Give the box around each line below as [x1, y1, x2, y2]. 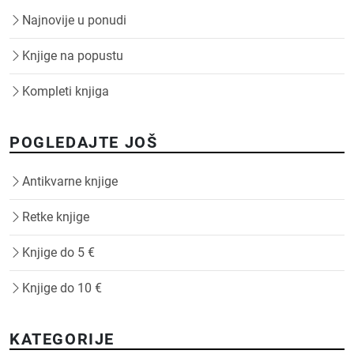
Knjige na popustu [22, 47, 123, 63]
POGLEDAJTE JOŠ [9, 132, 158, 152]
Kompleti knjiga [22, 83, 109, 99]
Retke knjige [22, 209, 89, 224]
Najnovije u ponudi [22, 12, 126, 28]
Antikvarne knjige [22, 173, 118, 189]
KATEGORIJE [9, 329, 115, 348]
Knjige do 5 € [22, 244, 95, 260]
